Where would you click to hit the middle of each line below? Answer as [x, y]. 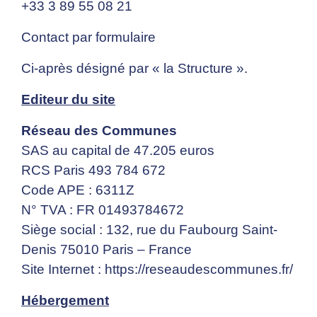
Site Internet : [63, 270]
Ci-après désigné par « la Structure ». [134, 69]
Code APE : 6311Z [78, 190]
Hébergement [65, 301]
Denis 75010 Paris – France [106, 250]
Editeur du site [68, 100]
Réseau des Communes [99, 131]
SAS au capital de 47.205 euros [118, 151]
